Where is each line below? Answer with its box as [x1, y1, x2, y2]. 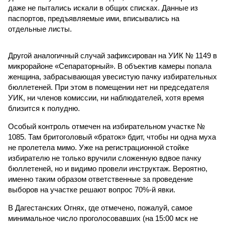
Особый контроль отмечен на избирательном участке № [8, 122, 205, 131]
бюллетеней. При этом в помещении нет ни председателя [8, 83, 209, 91]
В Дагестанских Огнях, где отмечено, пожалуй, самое [8, 203, 192, 212]
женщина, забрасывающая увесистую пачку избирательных [8, 72, 217, 81]
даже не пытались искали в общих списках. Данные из [8, 4, 198, 12]
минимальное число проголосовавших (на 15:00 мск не [8, 214, 198, 222]
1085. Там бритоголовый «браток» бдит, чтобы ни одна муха [8, 133, 216, 141]
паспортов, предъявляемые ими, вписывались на [8, 14, 179, 23]
